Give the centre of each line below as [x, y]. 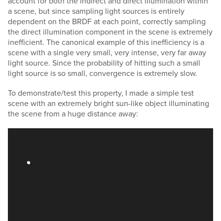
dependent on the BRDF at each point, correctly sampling [107, 21]
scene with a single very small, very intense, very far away [107, 52]
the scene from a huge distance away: [73, 113]
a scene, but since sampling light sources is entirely [96, 11]
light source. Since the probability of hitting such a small [104, 62]
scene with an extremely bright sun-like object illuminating [109, 103]
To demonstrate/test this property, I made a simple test [101, 92]
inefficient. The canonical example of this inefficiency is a [106, 42]
